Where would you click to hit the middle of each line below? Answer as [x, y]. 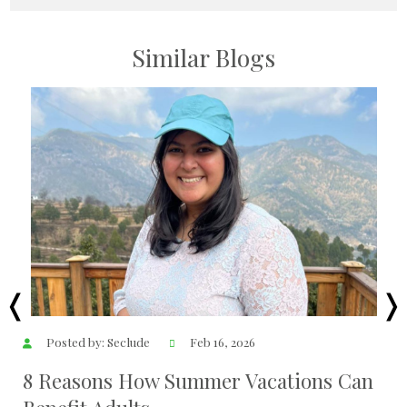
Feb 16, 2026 [222, 341]
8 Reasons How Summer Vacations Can [198, 381]
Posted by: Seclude [99, 341]
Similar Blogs [203, 58]
